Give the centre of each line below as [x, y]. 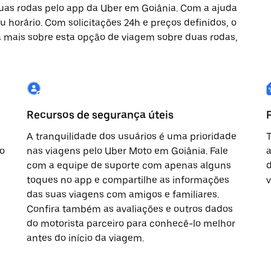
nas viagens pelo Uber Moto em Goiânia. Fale [127, 151]
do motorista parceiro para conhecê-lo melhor [131, 224]
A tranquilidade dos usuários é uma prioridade [132, 136]
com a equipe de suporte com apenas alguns [129, 165]
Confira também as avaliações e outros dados [130, 209]
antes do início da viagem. [85, 238]
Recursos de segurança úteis [100, 115]
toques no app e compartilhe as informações [128, 180]
